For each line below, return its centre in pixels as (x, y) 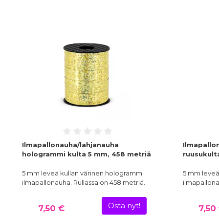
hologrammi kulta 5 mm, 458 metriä (87, 154)
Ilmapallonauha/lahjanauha (70, 145)
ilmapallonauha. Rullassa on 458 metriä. (84, 183)
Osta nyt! (124, 206)
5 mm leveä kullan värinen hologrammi (83, 173)
